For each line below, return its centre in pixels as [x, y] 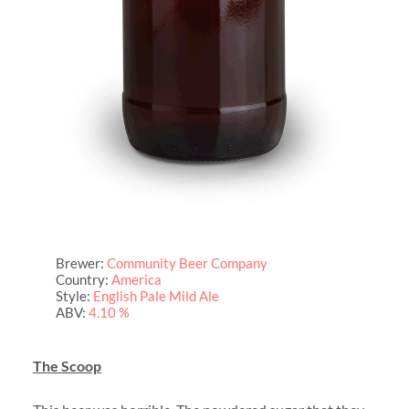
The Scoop [67, 365]
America [136, 279]
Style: [74, 295]
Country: [83, 279]
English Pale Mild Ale [156, 295]
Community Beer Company [187, 262]
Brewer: [81, 262]
